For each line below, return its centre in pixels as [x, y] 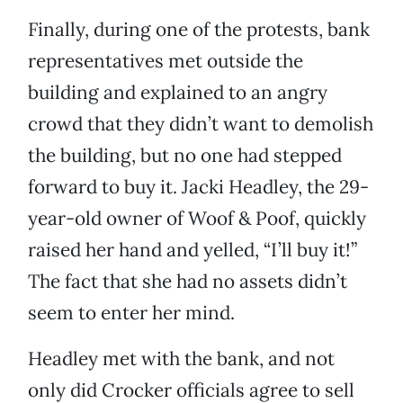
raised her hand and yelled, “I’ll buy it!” [193, 250]
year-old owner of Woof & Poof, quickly [197, 219]
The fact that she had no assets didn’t [188, 282]
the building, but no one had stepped [185, 156]
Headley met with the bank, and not [181, 359]
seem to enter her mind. [131, 313]
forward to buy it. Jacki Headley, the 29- [198, 187]
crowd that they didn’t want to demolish [201, 124]
